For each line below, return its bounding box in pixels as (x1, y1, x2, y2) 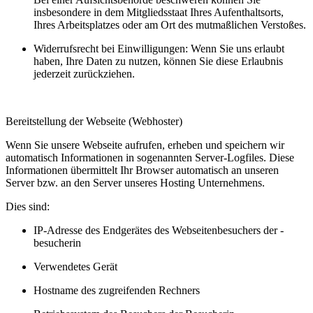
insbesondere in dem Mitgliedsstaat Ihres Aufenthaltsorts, (34, 6, 284, 18)
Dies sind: (6, 200, 50, 212)
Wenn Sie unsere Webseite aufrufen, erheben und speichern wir (6, 138, 284, 151)
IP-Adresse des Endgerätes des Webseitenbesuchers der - (34, 224, 284, 236)
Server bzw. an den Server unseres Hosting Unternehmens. (6, 176, 265, 189)
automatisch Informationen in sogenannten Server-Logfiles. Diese (6, 151, 294, 163)
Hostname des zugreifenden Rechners (34, 284, 200, 296)
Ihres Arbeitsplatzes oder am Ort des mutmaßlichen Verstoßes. (34, 18, 306, 31)
